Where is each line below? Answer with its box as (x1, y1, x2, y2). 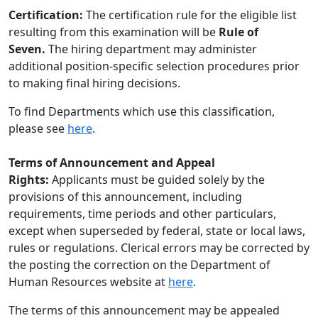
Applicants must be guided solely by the (49, 172, 265, 187)
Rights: (9, 172, 49, 187)
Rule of (219, 24, 258, 40)
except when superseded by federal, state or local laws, (9, 223, 305, 238)
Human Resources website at (9, 274, 168, 290)
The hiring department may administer (45, 41, 257, 57)
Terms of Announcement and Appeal (9, 155, 215, 170)
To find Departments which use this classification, (9, 104, 275, 119)
